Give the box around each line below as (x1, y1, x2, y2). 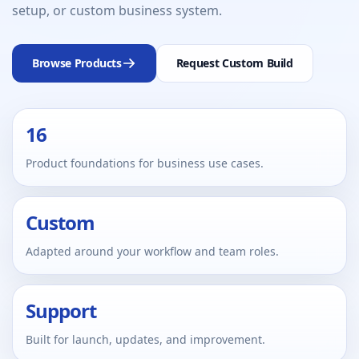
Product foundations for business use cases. (26, 155, 264, 171)
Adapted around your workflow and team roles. (26, 244, 279, 260)
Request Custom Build (175, 55, 293, 71)
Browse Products (32, 55, 122, 71)
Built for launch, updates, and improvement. (26, 332, 265, 348)
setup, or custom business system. (12, 2, 222, 20)
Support (26, 297, 97, 325)
